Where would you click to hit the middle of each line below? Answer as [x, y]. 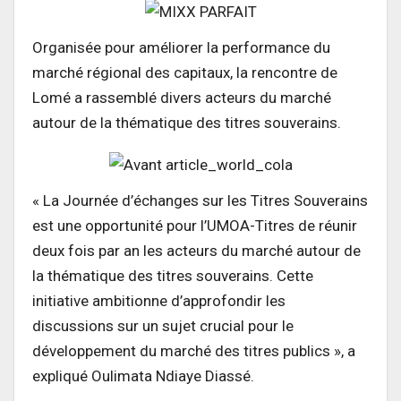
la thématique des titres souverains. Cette [173, 275]
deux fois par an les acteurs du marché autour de [196, 250]
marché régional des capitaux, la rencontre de [185, 73]
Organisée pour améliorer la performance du [181, 48]
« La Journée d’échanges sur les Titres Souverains [200, 200]
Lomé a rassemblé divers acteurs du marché [182, 98]
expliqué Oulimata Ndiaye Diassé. [143, 375]
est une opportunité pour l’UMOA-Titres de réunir [195, 225]
